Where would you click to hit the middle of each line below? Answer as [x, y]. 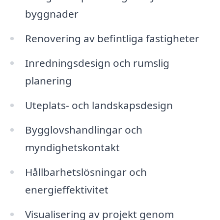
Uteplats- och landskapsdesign [99, 105]
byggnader [52, 14]
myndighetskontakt [72, 147]
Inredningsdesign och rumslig [97, 63]
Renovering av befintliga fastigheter [112, 39]
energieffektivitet [67, 189]
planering [48, 81]
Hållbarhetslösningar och [86, 172]
